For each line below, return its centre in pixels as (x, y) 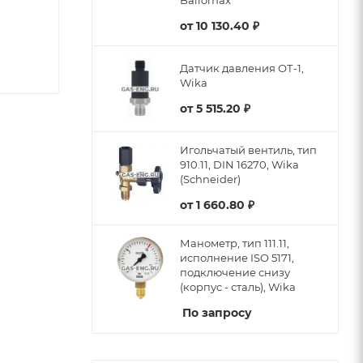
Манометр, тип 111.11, (235, 243)
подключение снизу (235, 272)
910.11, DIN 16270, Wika (239, 164)
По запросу (217, 313)
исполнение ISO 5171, (237, 258)
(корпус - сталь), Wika (238, 287)
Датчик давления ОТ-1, (242, 68)
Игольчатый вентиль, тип (248, 150)
